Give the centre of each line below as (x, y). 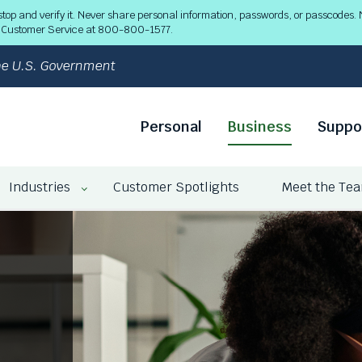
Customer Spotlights (176, 187)
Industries (40, 187)
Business (259, 126)
